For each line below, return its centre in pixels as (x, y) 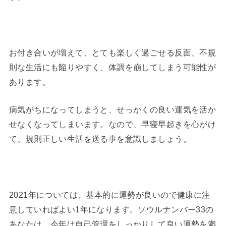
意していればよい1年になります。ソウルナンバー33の (111, 209)
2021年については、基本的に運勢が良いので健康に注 (109, 194)
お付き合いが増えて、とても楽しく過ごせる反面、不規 (112, 52)
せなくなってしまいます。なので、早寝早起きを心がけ (112, 124)
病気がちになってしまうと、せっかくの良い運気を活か (112, 110)
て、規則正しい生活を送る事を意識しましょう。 (100, 139)
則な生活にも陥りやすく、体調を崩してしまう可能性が (112, 67)
